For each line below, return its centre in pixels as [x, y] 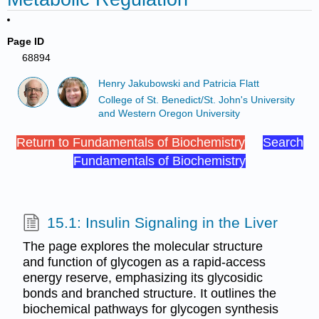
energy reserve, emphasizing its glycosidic [142, 278]
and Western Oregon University [169, 113]
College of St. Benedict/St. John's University [196, 100]
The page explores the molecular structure [142, 247]
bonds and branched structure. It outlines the [149, 294]
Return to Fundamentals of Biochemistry [130, 142]
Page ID [26, 41]
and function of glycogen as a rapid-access [144, 262]
